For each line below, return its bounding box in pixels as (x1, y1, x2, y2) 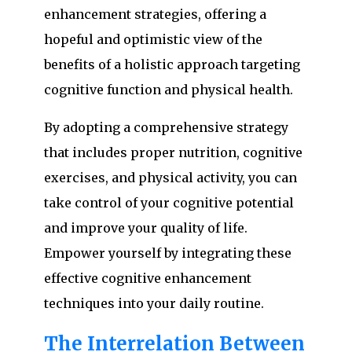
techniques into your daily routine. (44, 295, 264, 311)
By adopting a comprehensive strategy (44, 119, 288, 135)
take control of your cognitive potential (44, 194, 294, 211)
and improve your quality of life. (44, 219, 247, 236)
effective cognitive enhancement (44, 269, 251, 286)
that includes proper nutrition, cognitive (44, 144, 302, 160)
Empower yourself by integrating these (44, 244, 291, 261)
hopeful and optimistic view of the (44, 31, 262, 47)
